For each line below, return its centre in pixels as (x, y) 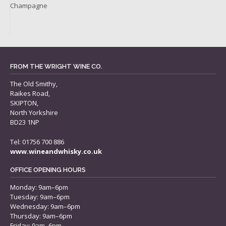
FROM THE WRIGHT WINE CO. (56, 66)
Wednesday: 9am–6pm (45, 206)
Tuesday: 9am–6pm (40, 197)
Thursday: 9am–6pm (41, 216)
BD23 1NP (25, 122)
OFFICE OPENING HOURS (48, 170)
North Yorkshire (34, 112)
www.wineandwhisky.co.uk (56, 151)
